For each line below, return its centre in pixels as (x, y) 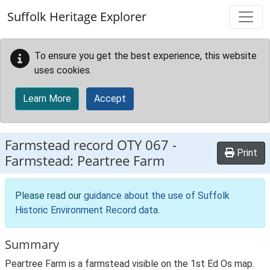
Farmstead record (61, 145)
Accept (110, 99)
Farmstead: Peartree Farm (85, 161)
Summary (32, 244)
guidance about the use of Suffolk (157, 196)
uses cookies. (63, 70)
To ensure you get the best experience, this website (146, 56)
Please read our (49, 196)
